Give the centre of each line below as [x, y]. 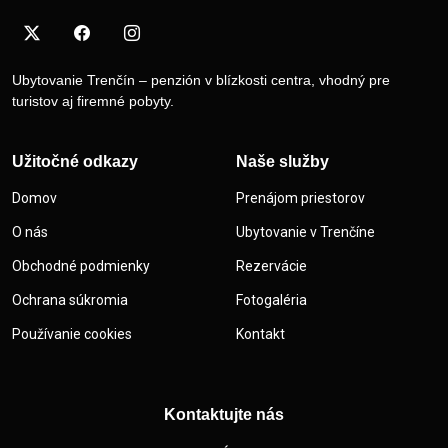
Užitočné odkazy [75, 162]
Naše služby [282, 162]
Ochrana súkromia [70, 300]
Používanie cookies [72, 334]
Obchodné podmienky [81, 266]
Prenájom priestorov [300, 198]
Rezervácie [271, 266]
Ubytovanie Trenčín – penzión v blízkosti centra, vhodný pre [201, 80]
